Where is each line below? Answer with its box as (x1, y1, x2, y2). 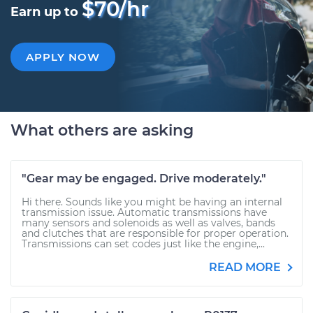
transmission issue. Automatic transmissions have (22, 206, 267, 219)
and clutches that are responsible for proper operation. (22, 227, 289, 240)
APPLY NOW (26, 50, 100, 64)
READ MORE (209, 261, 284, 274)
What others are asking (10, 121, 194, 140)
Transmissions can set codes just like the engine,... (22, 238, 265, 250)
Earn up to (10, 4, 82, 20)
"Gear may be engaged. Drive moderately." (22, 172, 266, 185)
